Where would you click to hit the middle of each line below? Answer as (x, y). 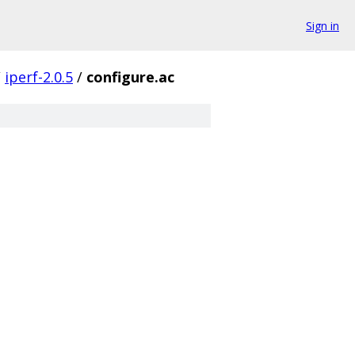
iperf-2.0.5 (39, 77)
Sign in (323, 25)
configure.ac (130, 77)
